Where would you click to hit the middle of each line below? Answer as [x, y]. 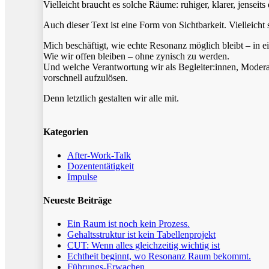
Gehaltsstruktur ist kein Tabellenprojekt [141, 235]
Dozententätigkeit [101, 166]
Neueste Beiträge [77, 201]
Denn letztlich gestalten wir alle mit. [111, 98]
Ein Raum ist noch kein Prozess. [128, 224]
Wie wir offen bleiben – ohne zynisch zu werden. [137, 56]
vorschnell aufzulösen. [86, 78]
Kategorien [66, 131]
